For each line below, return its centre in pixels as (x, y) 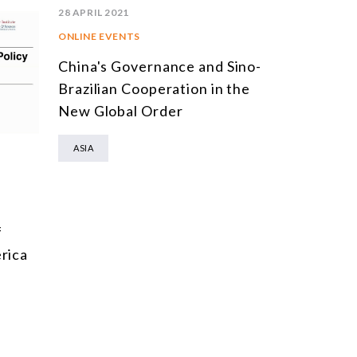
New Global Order (121, 111)
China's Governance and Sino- (160, 67)
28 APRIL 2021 (94, 13)
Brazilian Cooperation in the (155, 89)
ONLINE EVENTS (99, 37)
